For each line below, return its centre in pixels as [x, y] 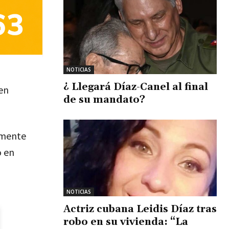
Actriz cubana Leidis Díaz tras [140, 209]
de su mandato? [104, 99]
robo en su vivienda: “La [126, 222]
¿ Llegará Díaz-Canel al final [136, 87]
